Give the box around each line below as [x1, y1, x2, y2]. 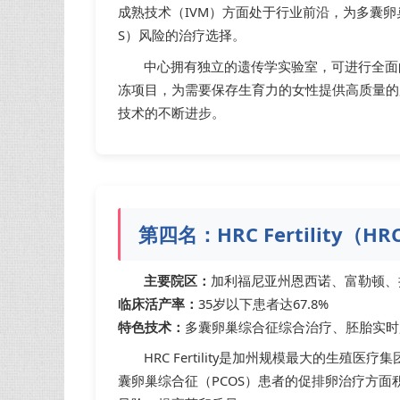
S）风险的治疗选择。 [118, 26, 246, 45]
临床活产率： [118, 294, 198, 312]
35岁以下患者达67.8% [198, 294, 329, 312]
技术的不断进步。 [118, 104, 225, 121]
